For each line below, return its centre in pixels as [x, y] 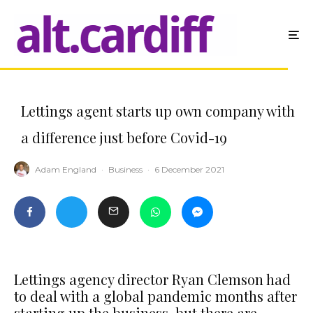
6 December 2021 [189, 169]
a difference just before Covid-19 [124, 137]
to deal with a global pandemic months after [155, 296]
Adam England [66, 169]
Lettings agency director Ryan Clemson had [152, 279]
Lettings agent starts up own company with [158, 111]
